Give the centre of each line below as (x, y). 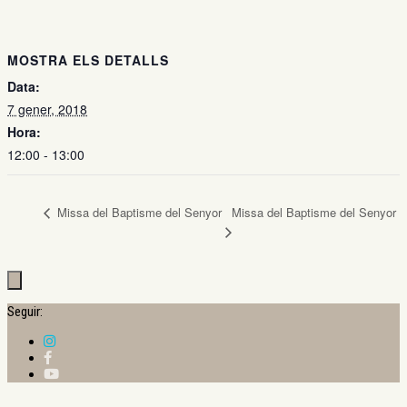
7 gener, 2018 (47, 109)
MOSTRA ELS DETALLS (88, 60)
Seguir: (25, 311)
